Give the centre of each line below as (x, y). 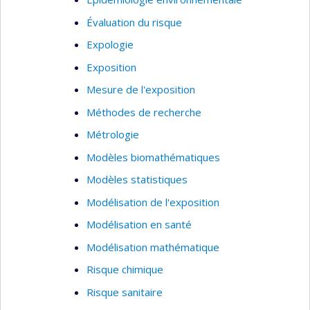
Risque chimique (125, 269)
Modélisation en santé (139, 224)
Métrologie (113, 134)
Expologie (110, 44)
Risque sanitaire (125, 292)
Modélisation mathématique (153, 247)
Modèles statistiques (137, 179)
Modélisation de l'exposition (153, 202)
